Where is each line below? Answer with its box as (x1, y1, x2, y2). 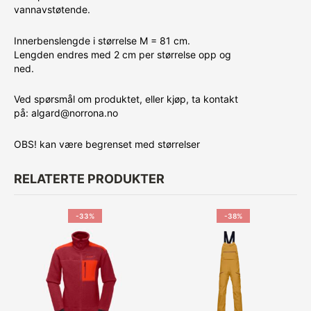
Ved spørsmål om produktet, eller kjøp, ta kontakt (14, 93, 238, 106)
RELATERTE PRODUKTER (14, 171, 165, 186)
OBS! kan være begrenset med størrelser (14, 137, 200, 150)
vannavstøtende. (14, 3, 90, 16)
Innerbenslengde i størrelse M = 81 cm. (14, 34, 190, 47)
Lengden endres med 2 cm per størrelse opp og (14, 48, 231, 60)
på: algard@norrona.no (14, 107, 118, 119)
